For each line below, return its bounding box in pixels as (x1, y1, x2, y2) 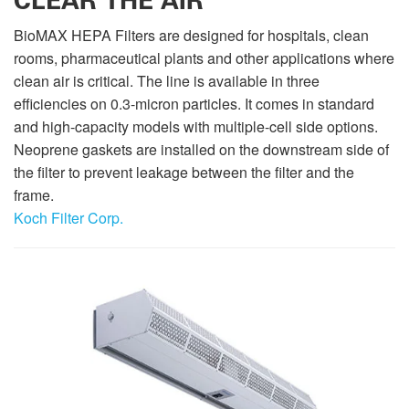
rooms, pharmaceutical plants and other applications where (14, 47, 394, 69)
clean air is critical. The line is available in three (14, 70, 320, 92)
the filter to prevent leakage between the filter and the (14, 162, 354, 184)
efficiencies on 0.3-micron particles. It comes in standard (14, 93, 374, 115)
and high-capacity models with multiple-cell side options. (14, 116, 378, 138)
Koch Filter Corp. (14, 207, 123, 229)
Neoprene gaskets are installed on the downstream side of (14, 139, 389, 161)
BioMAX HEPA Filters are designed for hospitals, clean (14, 25, 369, 47)
